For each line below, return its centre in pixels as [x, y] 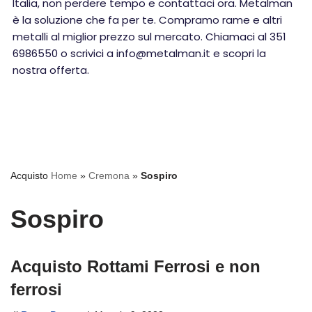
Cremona [109, 175]
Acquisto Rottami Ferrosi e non [135, 266]
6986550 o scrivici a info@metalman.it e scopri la [139, 53]
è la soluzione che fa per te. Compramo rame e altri [147, 20]
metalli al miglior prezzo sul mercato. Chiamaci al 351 [149, 37]
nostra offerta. [51, 70]
